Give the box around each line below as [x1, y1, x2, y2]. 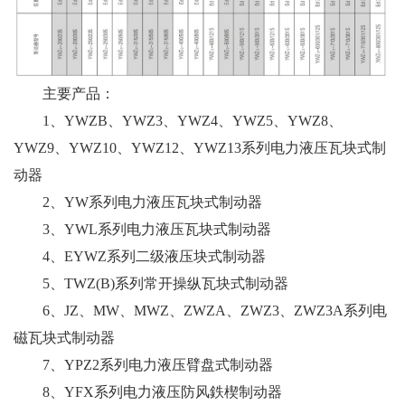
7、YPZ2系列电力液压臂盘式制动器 [14, 356, 273, 372]
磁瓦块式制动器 [14, 329, 115, 345]
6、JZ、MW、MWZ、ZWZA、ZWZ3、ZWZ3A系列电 [14, 302, 387, 318]
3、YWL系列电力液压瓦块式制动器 [14, 221, 271, 237]
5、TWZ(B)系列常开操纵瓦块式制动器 [14, 275, 288, 291]
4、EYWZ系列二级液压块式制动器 [14, 248, 266, 264]
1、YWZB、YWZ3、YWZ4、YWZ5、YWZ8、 [14, 112, 343, 128]
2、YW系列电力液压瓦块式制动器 [14, 193, 262, 210]
